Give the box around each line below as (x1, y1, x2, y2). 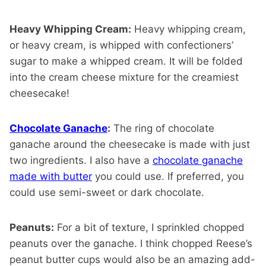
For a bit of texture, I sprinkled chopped (54, 221, 245, 234)
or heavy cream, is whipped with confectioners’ (9, 39, 233, 52)
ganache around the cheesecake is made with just (9, 138, 250, 151)
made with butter (9, 170, 92, 183)
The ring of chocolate (110, 122, 214, 135)
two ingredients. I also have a (9, 154, 153, 167)
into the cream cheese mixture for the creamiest (9, 71, 239, 84)
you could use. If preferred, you (92, 170, 244, 183)
